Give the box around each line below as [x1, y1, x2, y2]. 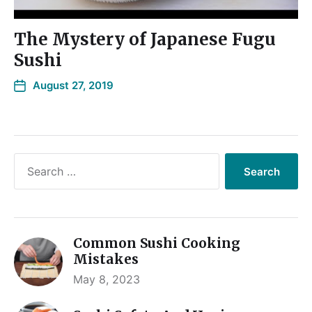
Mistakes [73, 251, 139, 267]
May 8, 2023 [73, 272, 140, 286]
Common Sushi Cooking [73, 235, 240, 251]
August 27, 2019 [33, 79, 114, 92]
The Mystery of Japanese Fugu [14, 29, 276, 50]
